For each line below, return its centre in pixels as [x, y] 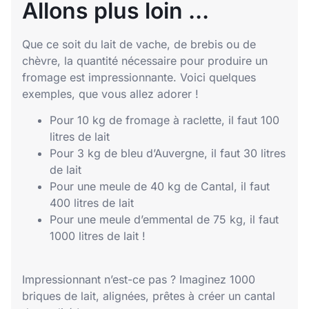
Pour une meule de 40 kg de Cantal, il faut [160, 187]
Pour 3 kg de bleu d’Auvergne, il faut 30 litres [168, 153]
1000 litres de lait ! [98, 236]
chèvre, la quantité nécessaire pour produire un [145, 60]
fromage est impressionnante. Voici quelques [139, 77]
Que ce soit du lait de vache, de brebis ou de [139, 44]
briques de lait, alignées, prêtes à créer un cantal [149, 296]
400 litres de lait [92, 203]
